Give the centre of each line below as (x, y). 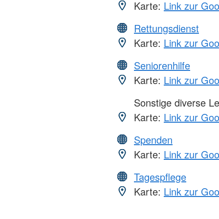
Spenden (153, 140)
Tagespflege (160, 177)
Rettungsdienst (166, 28)
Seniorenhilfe (162, 66)
